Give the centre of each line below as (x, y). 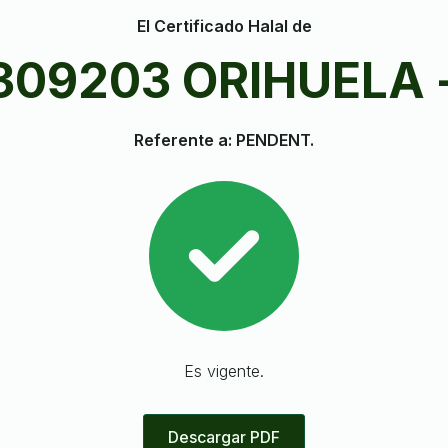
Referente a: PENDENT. (224, 139)
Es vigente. (224, 370)
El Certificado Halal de (224, 26)
